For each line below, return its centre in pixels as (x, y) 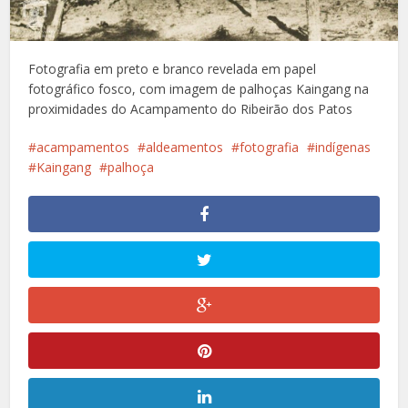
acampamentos (83, 148)
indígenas (343, 148)
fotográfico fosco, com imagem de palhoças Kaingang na (199, 89)
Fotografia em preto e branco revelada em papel (173, 69)
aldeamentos (185, 148)
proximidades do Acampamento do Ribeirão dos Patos (191, 109)
